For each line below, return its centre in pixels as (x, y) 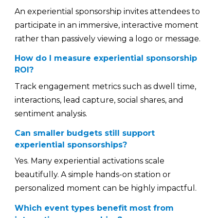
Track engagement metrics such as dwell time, (105, 86)
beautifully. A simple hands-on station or (93, 175)
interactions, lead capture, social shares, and (99, 100)
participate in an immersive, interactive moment (107, 25)
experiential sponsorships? (71, 145)
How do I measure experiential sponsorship (106, 58)
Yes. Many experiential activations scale (90, 161)
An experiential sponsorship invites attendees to (107, 11)
